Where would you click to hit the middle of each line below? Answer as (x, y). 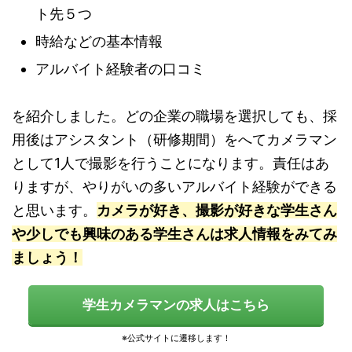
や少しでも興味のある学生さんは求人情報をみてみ (174, 233)
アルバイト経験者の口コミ (120, 68)
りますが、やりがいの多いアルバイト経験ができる (174, 186)
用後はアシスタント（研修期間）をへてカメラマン (174, 139)
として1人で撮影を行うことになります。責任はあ (170, 163)
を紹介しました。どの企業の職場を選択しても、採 (174, 115)
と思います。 (54, 210)
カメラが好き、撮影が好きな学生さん (217, 210)
